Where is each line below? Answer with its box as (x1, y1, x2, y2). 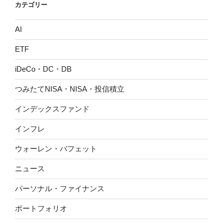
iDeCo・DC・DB (15, 65, 72, 74)
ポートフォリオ (15, 204, 67, 213)
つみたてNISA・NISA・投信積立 (15, 85, 124, 94)
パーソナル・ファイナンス (15, 184, 105, 193)
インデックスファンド (15, 105, 90, 113)
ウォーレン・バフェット (15, 144, 97, 153)
